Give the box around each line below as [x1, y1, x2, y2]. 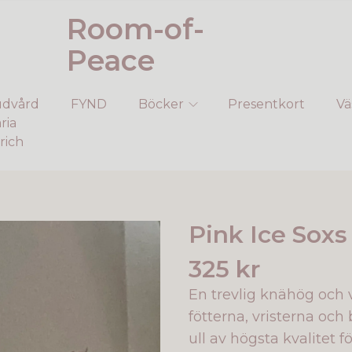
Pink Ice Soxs [189, 220, 347, 249]
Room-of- [66, 12, 204, 46]
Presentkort [227, 97, 305, 112]
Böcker [137, 97, 184, 112]
